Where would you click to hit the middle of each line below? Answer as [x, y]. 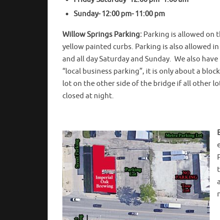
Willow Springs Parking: [102, 35]
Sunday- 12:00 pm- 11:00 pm [119, 14]
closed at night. [88, 96]
